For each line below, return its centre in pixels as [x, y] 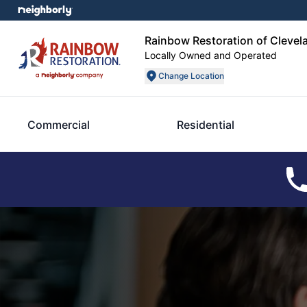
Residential [206, 124]
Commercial [59, 124]
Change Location [191, 76]
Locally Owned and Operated [211, 55]
